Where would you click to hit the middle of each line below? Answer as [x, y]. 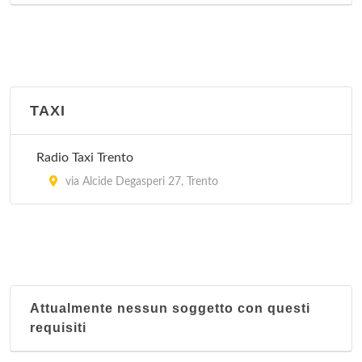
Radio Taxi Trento [85, 158]
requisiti [58, 328]
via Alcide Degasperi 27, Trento [140, 182]
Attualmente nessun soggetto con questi [170, 308]
